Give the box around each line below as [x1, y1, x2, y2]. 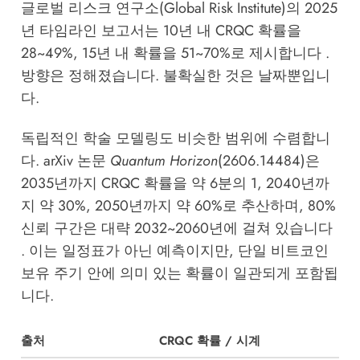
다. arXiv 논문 [20, 149, 110, 171]
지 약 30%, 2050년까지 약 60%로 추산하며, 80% [20, 194, 336, 216]
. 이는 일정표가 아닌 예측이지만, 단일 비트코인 [20, 239, 329, 261]
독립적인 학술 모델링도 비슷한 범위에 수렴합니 [20, 127, 330, 149]
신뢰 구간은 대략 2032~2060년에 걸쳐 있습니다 [20, 217, 333, 239]
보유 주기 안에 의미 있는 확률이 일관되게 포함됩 [20, 262, 338, 284]
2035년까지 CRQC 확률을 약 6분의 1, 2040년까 [20, 172, 329, 194]
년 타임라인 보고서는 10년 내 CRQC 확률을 [20, 19, 301, 41]
